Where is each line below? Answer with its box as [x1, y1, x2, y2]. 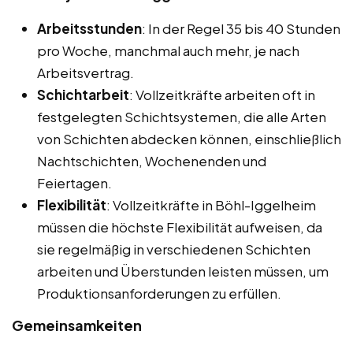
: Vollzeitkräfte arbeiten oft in [129, 85, 315, 103]
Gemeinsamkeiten [12, 315, 142, 334]
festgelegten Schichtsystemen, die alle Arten [37, 107, 326, 125]
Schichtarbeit [37, 85, 129, 103]
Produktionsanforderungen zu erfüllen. [37, 284, 281, 302]
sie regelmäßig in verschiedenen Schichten [37, 240, 310, 258]
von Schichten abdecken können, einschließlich [37, 129, 341, 147]
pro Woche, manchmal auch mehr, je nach [37, 41, 299, 59]
